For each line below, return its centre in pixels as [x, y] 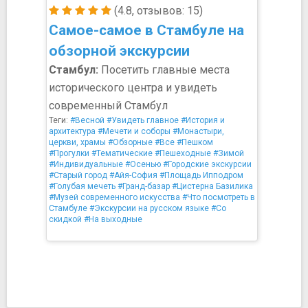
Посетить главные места [164, 70]
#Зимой [229, 153]
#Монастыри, [198, 131]
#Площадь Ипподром [201, 175]
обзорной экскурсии [119, 51]
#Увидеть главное [143, 120]
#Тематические [122, 153]
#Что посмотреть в [219, 197]
